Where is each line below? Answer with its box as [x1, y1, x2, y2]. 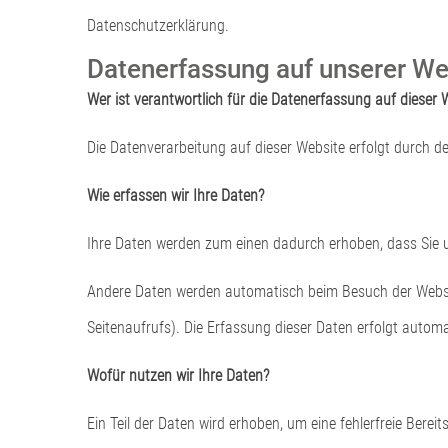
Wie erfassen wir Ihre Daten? [87, 185, 264, 205]
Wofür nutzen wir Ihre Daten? [87, 365, 269, 385]
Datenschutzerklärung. [87, 15, 229, 35]
